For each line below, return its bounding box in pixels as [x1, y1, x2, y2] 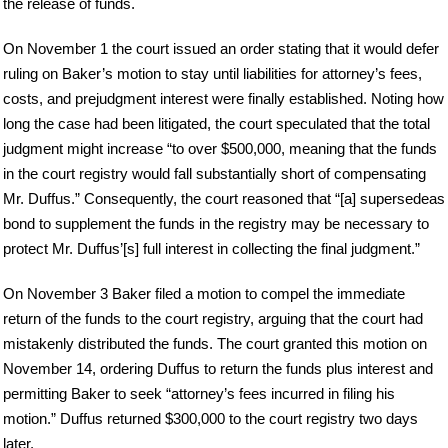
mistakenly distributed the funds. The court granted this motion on [3, 334, 427, 352]
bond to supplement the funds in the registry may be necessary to [3, 214, 429, 232]
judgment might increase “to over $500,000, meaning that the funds [3, 139, 437, 157]
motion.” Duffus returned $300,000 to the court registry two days [3, 409, 418, 427]
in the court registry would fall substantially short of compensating [3, 164, 426, 182]
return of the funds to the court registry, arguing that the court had [3, 309, 423, 327]
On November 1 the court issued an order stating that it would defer [3, 39, 439, 57]
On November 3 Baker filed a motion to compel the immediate [3, 284, 405, 302]
